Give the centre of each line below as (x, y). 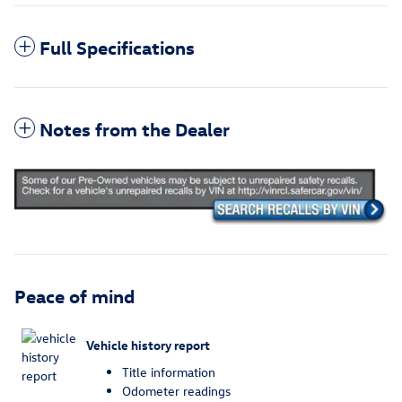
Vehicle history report (148, 345)
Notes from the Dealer (135, 129)
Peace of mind (74, 295)
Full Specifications (117, 47)
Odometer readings (176, 390)
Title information (169, 371)
